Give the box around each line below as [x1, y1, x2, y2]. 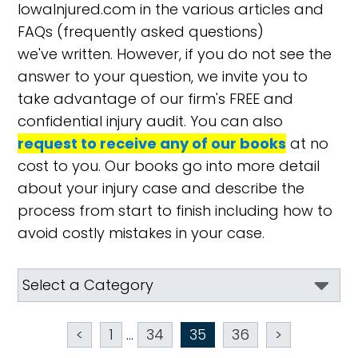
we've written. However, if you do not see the [18, 44, 332, 64]
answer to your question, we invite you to [18, 66, 308, 86]
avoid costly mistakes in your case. [18, 223, 265, 243]
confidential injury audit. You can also [18, 111, 284, 131]
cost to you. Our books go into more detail [18, 156, 320, 176]
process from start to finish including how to [18, 201, 333, 221]
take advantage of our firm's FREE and [18, 89, 294, 109]
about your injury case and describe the [18, 178, 305, 198]
